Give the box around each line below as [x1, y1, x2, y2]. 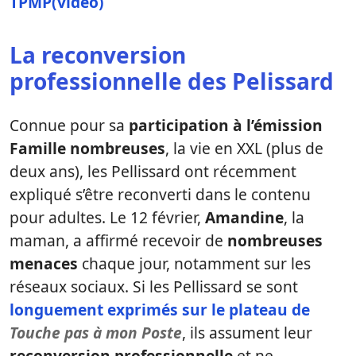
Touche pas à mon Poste [10, 322, 182, 343]
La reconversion [10, 40, 186, 70]
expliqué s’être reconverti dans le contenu [10, 184, 311, 205]
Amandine [205, 207, 284, 228]
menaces [10, 253, 78, 274]
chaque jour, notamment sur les [78, 253, 311, 274]
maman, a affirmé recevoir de [10, 230, 227, 251]
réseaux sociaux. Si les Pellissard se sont [10, 276, 298, 297]
